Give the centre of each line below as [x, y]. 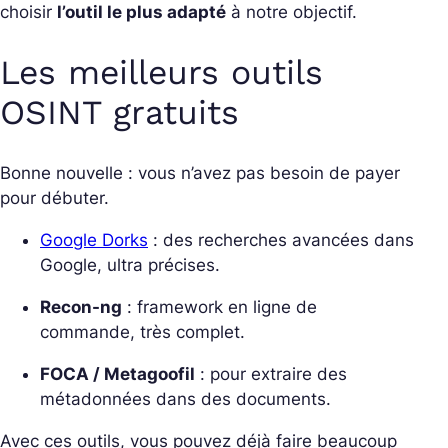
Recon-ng [81, 307]
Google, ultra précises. [130, 265]
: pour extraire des [271, 374]
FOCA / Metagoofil [117, 374]
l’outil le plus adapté [141, 12]
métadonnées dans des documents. [185, 399]
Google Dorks [94, 240]
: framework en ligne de [219, 307]
